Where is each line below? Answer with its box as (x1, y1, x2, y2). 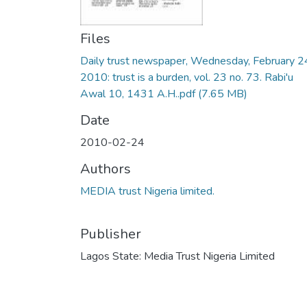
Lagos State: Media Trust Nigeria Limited (80, 249, 275, 264)
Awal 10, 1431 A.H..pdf (80, 86, 195, 101)
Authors (80, 160, 131, 178)
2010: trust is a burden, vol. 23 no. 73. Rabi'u (80, 70, 293, 85)
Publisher (80, 225, 141, 243)
